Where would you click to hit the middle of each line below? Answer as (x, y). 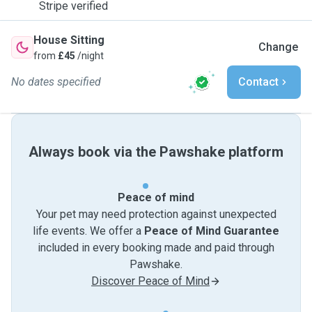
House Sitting (69, 40)
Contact (258, 82)
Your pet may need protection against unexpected (156, 214)
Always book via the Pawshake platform (156, 152)
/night (89, 56)
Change (278, 47)
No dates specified (56, 82)
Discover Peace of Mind (150, 281)
